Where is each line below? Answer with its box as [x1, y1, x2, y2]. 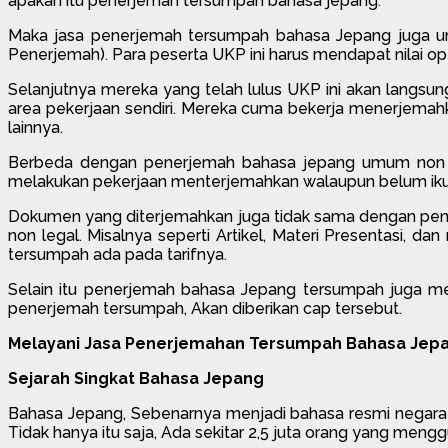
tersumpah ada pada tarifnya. [8, 244, 227, 264]
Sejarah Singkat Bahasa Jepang [8, 368, 264, 388]
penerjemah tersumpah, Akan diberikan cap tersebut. [8, 298, 402, 318]
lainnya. [8, 117, 63, 137]
